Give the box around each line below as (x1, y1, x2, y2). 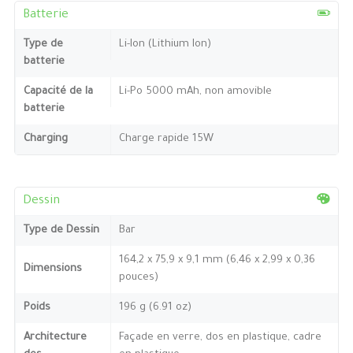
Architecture (23, 331, 87, 344)
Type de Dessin (23, 224, 99, 236)
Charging (23, 132, 68, 145)
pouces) (118, 271, 158, 284)
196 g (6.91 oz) (118, 301, 191, 314)
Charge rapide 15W (118, 132, 214, 145)
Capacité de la (23, 85, 93, 98)
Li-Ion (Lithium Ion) (118, 38, 211, 50)
